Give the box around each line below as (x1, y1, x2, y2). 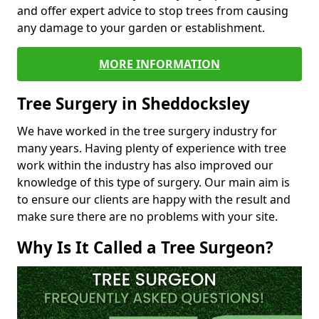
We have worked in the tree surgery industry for (17, 122, 277, 139)
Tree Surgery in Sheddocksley (17, 92, 250, 115)
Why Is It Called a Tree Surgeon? (17, 236, 273, 258)
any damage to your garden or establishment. (17, 19, 268, 36)
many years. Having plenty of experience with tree (17, 140, 286, 156)
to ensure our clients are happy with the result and (17, 191, 291, 207)
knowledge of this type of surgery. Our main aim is (17, 174, 290, 190)
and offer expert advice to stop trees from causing (17, 2, 288, 19)
